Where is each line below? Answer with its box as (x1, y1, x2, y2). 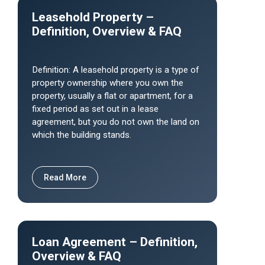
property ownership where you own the (32, 77, 183, 88)
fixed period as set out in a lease (32, 104, 159, 114)
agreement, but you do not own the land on (32, 117, 199, 127)
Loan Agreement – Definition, (32, 235, 198, 249)
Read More (44, 173, 86, 182)
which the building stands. (32, 130, 131, 140)
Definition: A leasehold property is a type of (32, 64, 199, 75)
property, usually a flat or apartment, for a (32, 91, 193, 101)
